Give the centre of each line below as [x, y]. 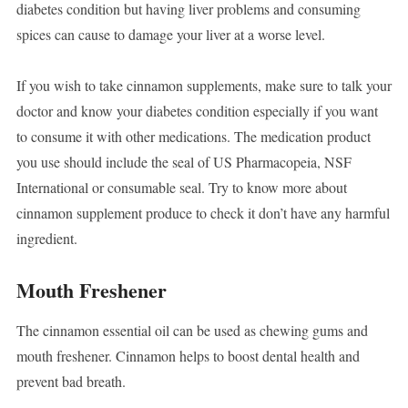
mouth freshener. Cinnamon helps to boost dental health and [188, 356]
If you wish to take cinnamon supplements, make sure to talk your [204, 86]
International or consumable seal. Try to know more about [181, 188]
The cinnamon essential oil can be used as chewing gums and [192, 331]
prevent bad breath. [71, 382]
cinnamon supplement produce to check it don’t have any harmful [203, 213]
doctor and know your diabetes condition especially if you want [197, 111]
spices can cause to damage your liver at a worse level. [170, 35]
